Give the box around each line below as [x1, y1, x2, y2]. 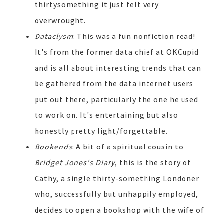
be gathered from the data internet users [35, 78, 193, 88]
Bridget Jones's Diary [35, 157, 115, 167]
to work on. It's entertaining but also [35, 110, 178, 120]
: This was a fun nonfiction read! [73, 31, 195, 41]
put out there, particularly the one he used [35, 94, 198, 104]
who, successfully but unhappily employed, [35, 188, 198, 199]
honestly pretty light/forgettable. [35, 125, 168, 136]
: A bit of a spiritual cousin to [72, 141, 184, 151]
